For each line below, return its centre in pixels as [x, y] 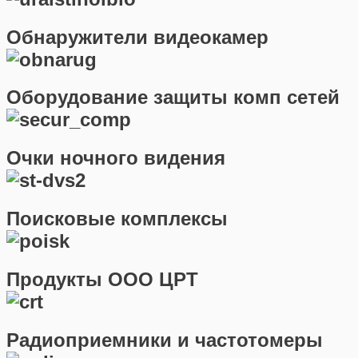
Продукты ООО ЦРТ [102, 280]
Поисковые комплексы [117, 219]
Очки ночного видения [116, 158]
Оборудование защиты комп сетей [173, 97]
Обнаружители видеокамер [137, 37]
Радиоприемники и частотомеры [165, 340]
